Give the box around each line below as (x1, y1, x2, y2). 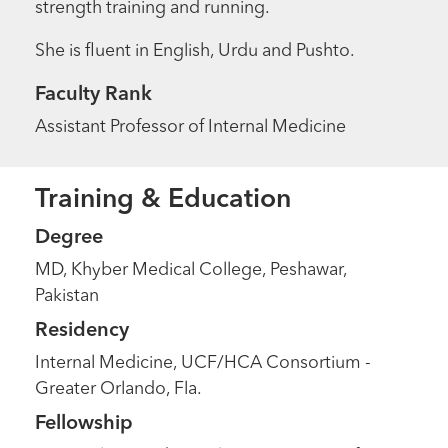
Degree (35, 228, 104, 249)
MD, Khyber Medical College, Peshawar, (35, 262, 348, 280)
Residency (35, 321, 130, 341)
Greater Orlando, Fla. (35, 381, 203, 398)
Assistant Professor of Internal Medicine (35, 118, 347, 136)
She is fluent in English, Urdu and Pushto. (35, 43, 356, 61)
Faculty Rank (35, 84, 153, 105)
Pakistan (35, 288, 100, 306)
